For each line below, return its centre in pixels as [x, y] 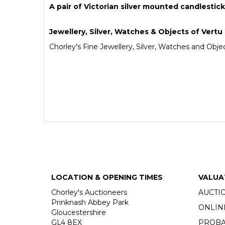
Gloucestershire [79, 212]
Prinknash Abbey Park [90, 202]
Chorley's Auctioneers [89, 192]
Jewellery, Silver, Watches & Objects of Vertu [136, 31]
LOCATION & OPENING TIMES [107, 177]
